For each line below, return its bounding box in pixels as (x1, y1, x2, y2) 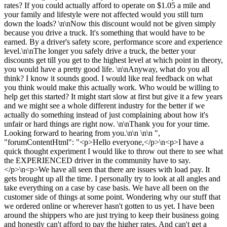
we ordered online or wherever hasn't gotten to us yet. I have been (4, 201, 214, 210)
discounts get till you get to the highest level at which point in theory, (4, 55, 223, 64)
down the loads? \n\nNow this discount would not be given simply (4, 19, 216, 28)
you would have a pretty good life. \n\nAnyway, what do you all (4, 64, 209, 73)
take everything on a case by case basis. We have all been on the (4, 183, 209, 192)
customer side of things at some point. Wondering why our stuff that (4, 192, 220, 201)
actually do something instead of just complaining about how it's (4, 110, 208, 119)
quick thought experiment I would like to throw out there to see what (4, 146, 223, 156)
